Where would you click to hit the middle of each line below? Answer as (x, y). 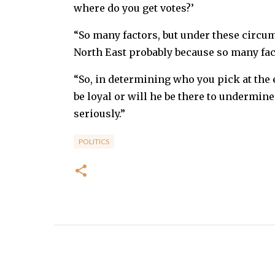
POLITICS (94, 141)
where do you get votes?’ (134, 8)
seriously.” (99, 114)
